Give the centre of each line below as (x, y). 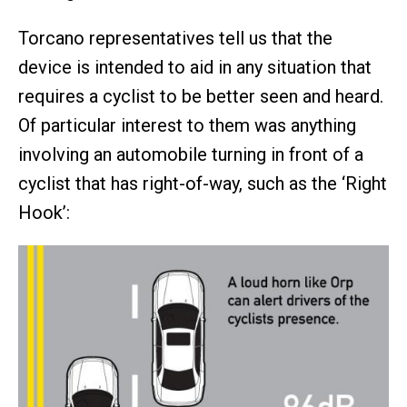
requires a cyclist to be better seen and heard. (201, 97)
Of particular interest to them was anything (187, 126)
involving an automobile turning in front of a (191, 155)
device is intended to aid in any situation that (195, 68)
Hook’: (44, 213)
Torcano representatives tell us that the (175, 39)
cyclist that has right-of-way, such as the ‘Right (203, 184)
